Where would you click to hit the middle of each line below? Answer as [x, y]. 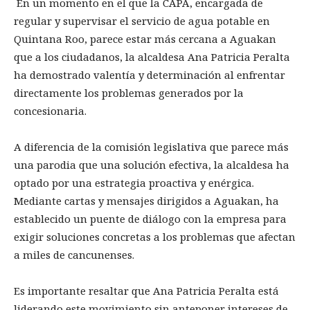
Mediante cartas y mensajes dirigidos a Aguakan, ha [146, 201]
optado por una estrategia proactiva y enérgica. [134, 183]
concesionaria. [50, 111]
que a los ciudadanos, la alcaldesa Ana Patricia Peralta [152, 57]
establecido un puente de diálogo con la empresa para [150, 219]
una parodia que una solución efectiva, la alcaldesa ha [152, 165]
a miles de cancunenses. [74, 255]
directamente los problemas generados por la [129, 93]
